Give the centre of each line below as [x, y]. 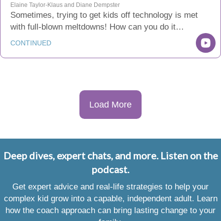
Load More [110, 105]
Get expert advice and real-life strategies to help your [110, 187]
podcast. [110, 169]
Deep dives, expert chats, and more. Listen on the [110, 155]
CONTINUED [31, 43]
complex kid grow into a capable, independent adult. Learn [110, 199]
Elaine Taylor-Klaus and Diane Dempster [65, 5]
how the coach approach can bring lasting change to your [110, 210]
